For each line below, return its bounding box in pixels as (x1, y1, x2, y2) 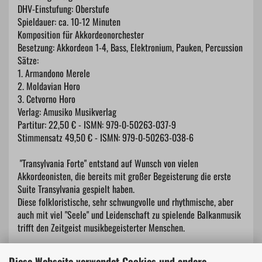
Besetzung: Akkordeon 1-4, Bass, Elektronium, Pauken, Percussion (18, 40, 243, 54)
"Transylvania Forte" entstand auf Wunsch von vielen (18, 156, 198, 170)
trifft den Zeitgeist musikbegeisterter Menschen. (18, 220, 185, 235)
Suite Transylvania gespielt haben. (18, 182, 135, 196)
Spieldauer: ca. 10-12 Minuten (18, 15, 120, 29)
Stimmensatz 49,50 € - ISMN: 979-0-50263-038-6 (18, 130, 194, 144)
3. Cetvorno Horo (18, 92, 75, 106)
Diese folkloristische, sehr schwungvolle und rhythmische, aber (18, 195, 233, 209)
